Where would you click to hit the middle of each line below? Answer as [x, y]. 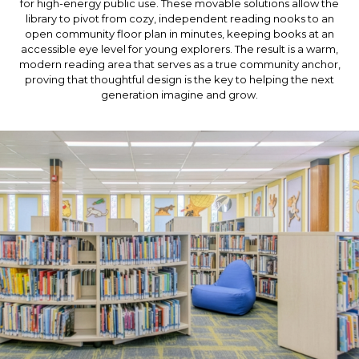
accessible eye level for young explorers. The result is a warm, [179, 49]
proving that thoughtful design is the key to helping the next [179, 79]
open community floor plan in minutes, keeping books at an [179, 34]
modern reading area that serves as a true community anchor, [179, 64]
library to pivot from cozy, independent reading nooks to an [179, 18]
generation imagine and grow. [179, 95]
